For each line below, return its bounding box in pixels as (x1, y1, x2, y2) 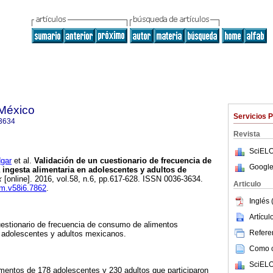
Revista (233, 130, 260, 138)
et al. (12, 156, 32, 166)
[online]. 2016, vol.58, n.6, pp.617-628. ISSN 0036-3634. (2, 174, 205, 184)
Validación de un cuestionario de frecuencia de (32, 156, 211, 166)
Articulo (233, 180, 261, 188)
